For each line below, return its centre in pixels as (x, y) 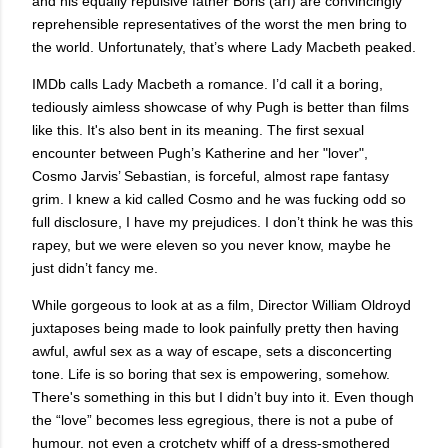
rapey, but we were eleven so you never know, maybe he (211, 245)
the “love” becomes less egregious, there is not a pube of (212, 420)
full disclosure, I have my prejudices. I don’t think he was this (222, 222)
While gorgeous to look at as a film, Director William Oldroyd (221, 305)
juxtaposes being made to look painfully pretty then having (215, 328)
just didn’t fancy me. (95, 268)
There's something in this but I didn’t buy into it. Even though (223, 397)
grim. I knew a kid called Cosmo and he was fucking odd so (219, 199)
